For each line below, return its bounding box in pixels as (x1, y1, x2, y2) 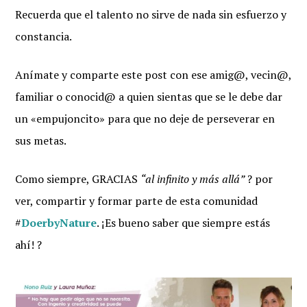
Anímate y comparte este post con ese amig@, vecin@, (15, 67, 292, 82)
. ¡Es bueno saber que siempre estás (97, 215, 271, 230)
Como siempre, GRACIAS (15, 171, 141, 186)
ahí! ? (15, 237, 42, 252)
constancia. (15, 29, 73, 44)
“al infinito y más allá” (140, 171, 245, 186)
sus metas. (15, 133, 67, 148)
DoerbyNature (21, 215, 97, 230)
